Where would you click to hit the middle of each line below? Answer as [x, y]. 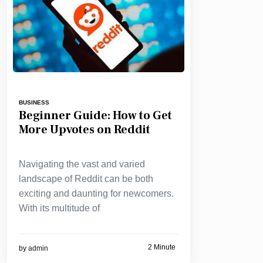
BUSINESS [34, 102]
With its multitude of [59, 208]
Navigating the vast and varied [82, 164]
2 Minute [162, 247]
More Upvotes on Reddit [85, 129]
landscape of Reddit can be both [86, 178]
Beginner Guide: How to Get [95, 115]
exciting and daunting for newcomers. [96, 193]
